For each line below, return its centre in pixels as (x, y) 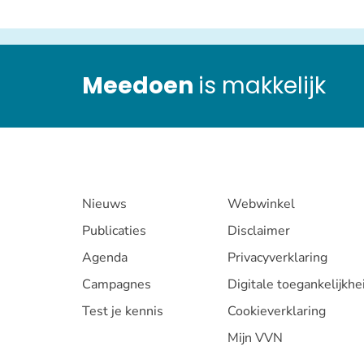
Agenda (104, 257)
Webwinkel (261, 204)
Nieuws (104, 204)
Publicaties (114, 230)
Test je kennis (122, 311)
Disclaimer (258, 230)
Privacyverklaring (277, 257)
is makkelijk (264, 85)
